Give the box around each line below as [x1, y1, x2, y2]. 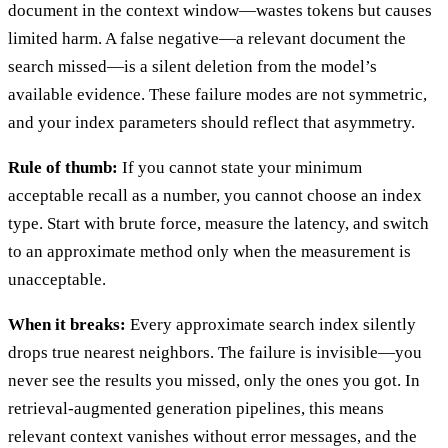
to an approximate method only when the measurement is [8, 241, 411, 261]
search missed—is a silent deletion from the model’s [8, 56, 377, 76]
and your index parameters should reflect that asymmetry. [8, 112, 415, 132]
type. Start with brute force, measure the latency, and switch [8, 213, 429, 233]
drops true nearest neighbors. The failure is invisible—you [8, 342, 422, 362]
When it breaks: [8, 314, 126, 334]
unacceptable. [8, 269, 106, 289]
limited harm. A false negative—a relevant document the [8, 28, 406, 48]
